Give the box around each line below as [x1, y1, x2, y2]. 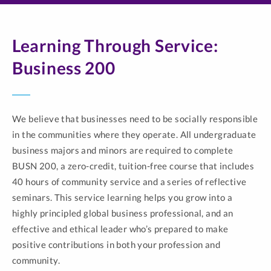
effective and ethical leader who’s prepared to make [12, 223, 229, 234]
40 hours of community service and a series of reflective [12, 176, 247, 187]
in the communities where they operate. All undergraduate [12, 129, 256, 140]
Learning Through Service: [12, 35, 218, 56]
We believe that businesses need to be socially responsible [12, 113, 258, 124]
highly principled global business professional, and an [12, 207, 233, 218]
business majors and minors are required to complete [12, 145, 233, 155]
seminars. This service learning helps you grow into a [12, 192, 233, 203]
